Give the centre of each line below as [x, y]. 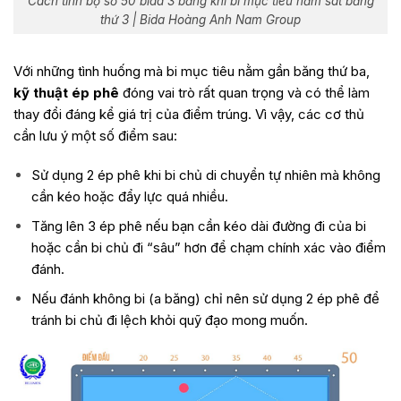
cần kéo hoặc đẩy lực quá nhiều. [129, 196]
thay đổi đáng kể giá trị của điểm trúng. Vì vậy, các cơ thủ [189, 115]
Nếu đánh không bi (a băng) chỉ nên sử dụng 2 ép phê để [205, 298]
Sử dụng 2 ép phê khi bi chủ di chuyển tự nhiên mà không [205, 175]
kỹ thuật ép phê [66, 93]
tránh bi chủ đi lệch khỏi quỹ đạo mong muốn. [169, 320]
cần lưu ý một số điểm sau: [95, 136]
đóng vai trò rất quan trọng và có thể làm [244, 93]
